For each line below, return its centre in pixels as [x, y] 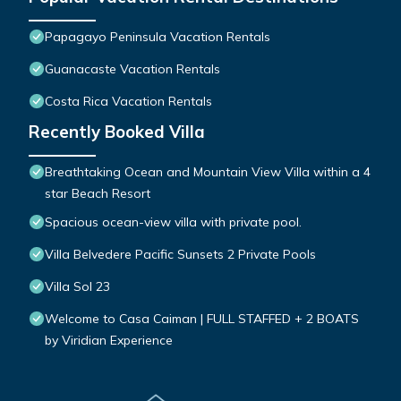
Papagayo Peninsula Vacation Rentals [158, 37]
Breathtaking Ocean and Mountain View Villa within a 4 [208, 172]
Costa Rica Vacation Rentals [128, 102]
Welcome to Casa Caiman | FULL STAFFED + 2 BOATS [202, 319]
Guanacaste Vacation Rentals [132, 69]
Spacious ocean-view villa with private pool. [173, 222]
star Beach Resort [98, 194]
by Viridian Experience [109, 341]
